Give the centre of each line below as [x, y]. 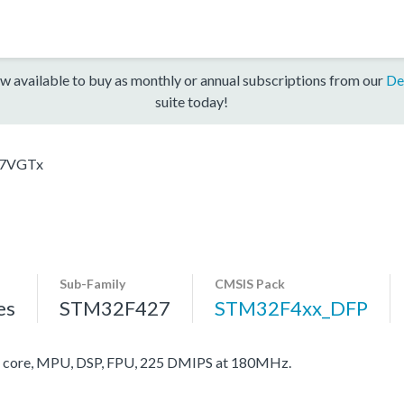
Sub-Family [92, 283]
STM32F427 [115, 308]
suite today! [191, 101]
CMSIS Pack [250, 283]
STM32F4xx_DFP [291, 308]
